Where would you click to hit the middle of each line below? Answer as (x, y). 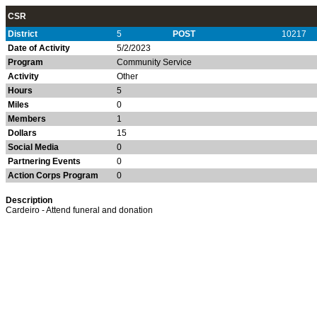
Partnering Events (44, 161)
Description (29, 200)
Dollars (22, 133)
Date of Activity (39, 48)
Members (27, 119)
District (23, 34)
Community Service (154, 62)
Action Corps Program (53, 175)
